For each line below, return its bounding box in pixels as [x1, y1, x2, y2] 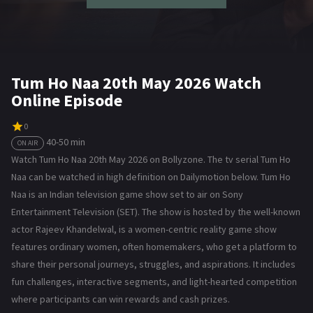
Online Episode [11, 89, 122, 111]
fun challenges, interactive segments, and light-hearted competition [11, 275, 297, 288]
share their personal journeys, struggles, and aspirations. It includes [11, 257, 296, 270]
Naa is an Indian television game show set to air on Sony [11, 187, 243, 201]
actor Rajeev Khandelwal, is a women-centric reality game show [11, 222, 277, 235]
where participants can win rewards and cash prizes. [11, 292, 230, 305]
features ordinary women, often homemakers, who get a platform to [11, 240, 297, 253]
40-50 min [46, 135, 85, 148]
